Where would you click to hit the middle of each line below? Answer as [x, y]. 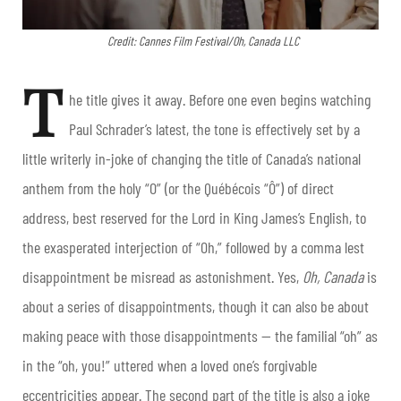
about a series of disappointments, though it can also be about [196, 306]
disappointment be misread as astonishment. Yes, [162, 276]
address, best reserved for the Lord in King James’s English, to [194, 217]
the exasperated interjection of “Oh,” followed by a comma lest [193, 247]
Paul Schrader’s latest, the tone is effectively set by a [214, 128]
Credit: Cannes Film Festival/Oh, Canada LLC [203, 40]
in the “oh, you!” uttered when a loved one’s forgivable [170, 365]
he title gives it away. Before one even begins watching [220, 99]
